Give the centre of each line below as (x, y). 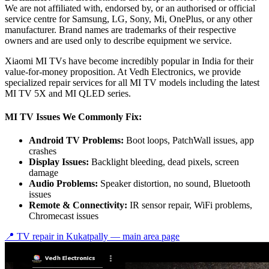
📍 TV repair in (35, 237)
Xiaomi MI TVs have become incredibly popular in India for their (129, 61)
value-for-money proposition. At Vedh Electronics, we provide (123, 71)
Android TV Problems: (76, 141)
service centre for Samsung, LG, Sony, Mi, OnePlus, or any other (128, 19)
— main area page (144, 237)
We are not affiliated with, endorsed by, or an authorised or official (130, 8)
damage (44, 173)
